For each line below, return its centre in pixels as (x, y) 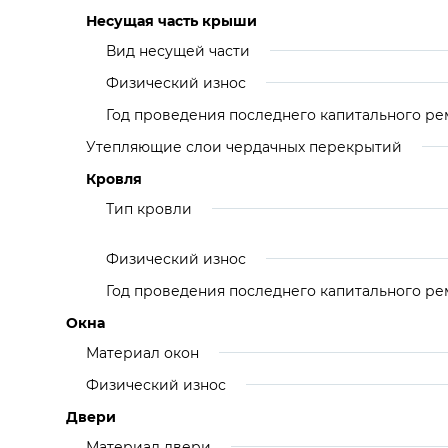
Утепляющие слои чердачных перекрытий (244, 147)
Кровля (114, 179)
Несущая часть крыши (171, 21)
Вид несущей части (178, 51)
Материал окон (142, 353)
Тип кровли (149, 209)
